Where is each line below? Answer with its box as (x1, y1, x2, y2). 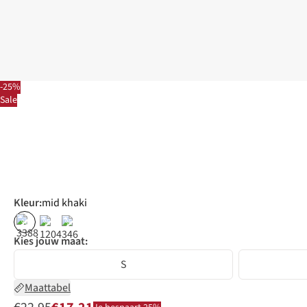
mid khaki (42, 195, 87, 211)
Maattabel (25, 280, 71, 296)
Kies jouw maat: (14, 234, 88, 249)
